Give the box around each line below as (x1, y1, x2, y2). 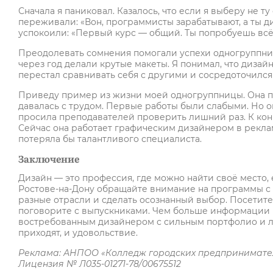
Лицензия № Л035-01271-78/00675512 (18, 258, 181, 270)
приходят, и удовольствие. (18, 227, 138, 239)
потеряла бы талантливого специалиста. (18, 133, 202, 145)
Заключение (18, 151, 79, 166)
